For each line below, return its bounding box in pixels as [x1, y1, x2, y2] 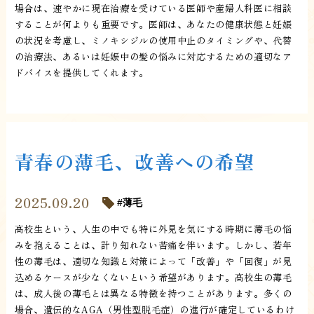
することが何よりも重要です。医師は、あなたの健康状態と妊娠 [14, 17, 292, 31]
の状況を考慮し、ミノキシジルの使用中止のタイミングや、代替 [14, 33, 292, 47]
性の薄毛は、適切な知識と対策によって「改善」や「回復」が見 [14, 254, 292, 268]
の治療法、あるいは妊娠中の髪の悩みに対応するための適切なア [14, 49, 292, 63]
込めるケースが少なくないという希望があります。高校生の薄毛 [14, 271, 292, 285]
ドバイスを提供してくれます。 [14, 65, 149, 79]
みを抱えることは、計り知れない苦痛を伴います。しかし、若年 [14, 238, 292, 252]
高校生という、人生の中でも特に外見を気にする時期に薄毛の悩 [14, 222, 292, 236]
